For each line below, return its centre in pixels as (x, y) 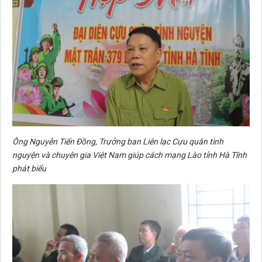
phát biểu (29, 169)
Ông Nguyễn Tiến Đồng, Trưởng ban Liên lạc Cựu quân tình (118, 142)
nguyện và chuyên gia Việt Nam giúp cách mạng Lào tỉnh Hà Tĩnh (130, 155)
